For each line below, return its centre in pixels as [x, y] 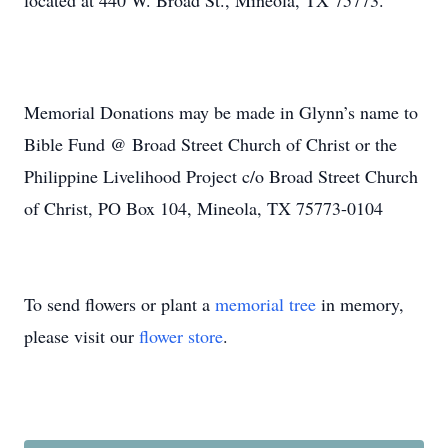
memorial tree [265, 304]
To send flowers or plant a [119, 304]
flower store [181, 336]
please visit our [81, 336]
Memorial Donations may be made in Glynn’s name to [221, 112]
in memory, [360, 304]
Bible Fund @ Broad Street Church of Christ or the [210, 144]
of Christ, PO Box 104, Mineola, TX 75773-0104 [203, 208]
